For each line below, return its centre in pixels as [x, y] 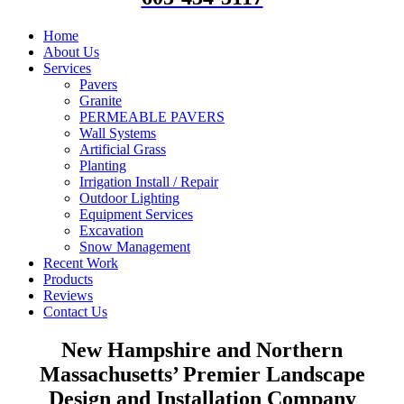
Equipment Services [136, 214]
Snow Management [135, 246]
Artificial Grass [123, 149]
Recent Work [81, 262]
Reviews [68, 295]
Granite [101, 100]
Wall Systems [118, 133]
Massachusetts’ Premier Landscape [202, 374]
